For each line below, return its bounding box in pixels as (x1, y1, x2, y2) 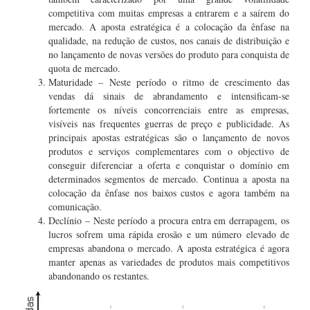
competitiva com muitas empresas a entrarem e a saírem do (48, 6, 289, 19)
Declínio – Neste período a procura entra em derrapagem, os (48, 214, 289, 227)
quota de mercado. (48, 62, 120, 75)
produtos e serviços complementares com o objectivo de (48, 145, 289, 158)
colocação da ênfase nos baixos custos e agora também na (48, 186, 289, 199)
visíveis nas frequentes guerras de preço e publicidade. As (48, 117, 289, 130)
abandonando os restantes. (48, 269, 149, 282)
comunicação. (48, 200, 102, 213)
